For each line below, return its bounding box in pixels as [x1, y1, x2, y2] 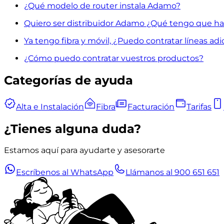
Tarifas [186, 101, 211, 111]
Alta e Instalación [16, 101, 84, 111]
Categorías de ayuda [4, 72, 133, 87]
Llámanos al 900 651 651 [125, 167, 219, 177]
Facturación [127, 101, 174, 111]
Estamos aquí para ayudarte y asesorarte [4, 145, 165, 155]
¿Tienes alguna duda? [4, 121, 141, 136]
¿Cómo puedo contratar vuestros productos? [24, 53, 203, 63]
